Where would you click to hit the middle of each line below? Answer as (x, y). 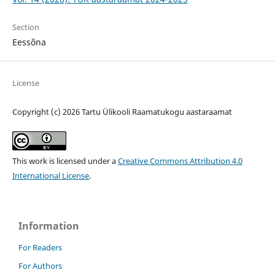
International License (50, 175)
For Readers (40, 247)
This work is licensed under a (65, 161)
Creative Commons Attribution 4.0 (180, 161)
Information (49, 226)
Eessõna (29, 42)
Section (25, 27)
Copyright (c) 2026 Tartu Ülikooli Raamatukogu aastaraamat (122, 111)
